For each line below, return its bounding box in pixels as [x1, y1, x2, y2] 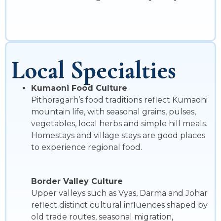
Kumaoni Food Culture [31, 83, 127, 93]
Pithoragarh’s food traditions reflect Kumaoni [31, 95, 208, 105]
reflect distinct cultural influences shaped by [31, 200, 208, 210]
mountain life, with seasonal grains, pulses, [31, 107, 196, 117]
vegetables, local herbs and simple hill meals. [31, 119, 207, 129]
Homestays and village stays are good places [31, 131, 205, 141]
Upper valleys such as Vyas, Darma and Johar [31, 188, 208, 198]
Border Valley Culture [31, 177, 123, 186]
